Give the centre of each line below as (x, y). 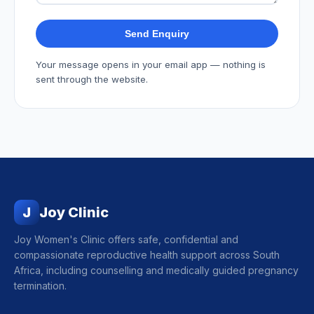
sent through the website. (92, 80)
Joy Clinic (74, 213)
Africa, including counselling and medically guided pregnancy (156, 271)
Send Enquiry (157, 34)
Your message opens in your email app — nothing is (151, 65)
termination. (40, 286)
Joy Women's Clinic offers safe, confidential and (126, 240)
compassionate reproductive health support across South (147, 255)
